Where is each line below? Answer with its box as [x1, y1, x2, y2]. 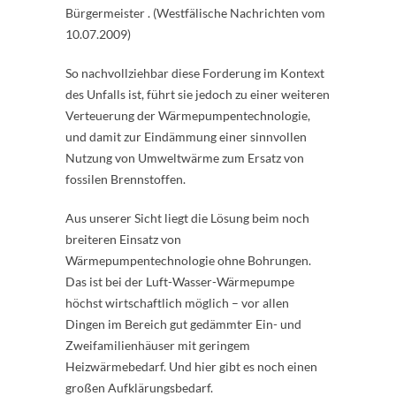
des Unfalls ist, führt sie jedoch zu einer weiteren [65, 87, 330, 102]
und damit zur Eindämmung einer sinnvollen [65, 129, 307, 144]
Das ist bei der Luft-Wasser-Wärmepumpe [65, 274, 294, 289]
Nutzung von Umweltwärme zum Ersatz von [65, 150, 304, 165]
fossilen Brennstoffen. [65, 171, 186, 187]
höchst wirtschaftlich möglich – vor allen [65, 295, 289, 310]
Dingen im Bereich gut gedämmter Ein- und [65, 316, 301, 331]
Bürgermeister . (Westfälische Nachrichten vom [65, 5, 325, 20]
